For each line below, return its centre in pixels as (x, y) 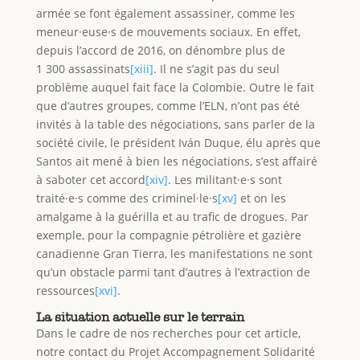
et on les (261, 198)
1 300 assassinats (83, 68)
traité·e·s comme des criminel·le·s (127, 198)
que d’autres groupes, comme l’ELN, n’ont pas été (168, 105)
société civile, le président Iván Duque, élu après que (178, 142)
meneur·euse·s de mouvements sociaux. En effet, (168, 31)
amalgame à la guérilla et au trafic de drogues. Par (172, 216)
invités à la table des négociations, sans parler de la (175, 124)
